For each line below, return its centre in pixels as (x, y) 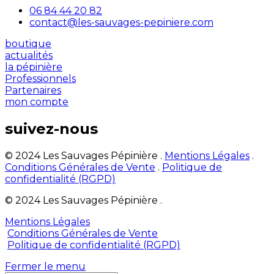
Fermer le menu (45, 267)
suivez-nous (51, 129)
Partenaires (33, 91)
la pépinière (34, 67)
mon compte (37, 102)
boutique (28, 44)
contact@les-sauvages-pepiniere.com (121, 23)
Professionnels (40, 79)
